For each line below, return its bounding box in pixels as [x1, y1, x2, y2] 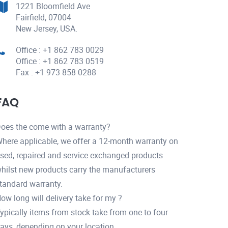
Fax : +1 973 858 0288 [16, 66, 96, 78]
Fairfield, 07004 [16, 11, 71, 23]
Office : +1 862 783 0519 [16, 55, 104, 67]
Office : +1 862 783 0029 [16, 44, 104, 55]
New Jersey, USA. [16, 22, 77, 34]
